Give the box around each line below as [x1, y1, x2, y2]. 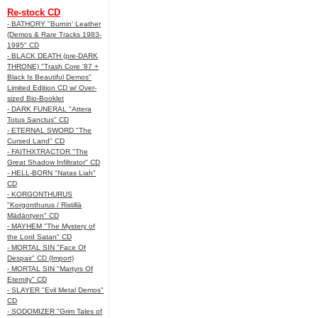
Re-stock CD [7, 7, 60, 18]
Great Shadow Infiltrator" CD [7, 158, 100, 166]
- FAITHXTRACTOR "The [7, 148, 88, 155]
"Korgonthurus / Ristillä [7, 201, 82, 209]
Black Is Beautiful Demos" [7, 73, 92, 81]
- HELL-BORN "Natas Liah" [7, 169, 96, 177]
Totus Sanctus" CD [7, 116, 69, 124]
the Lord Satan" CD [7, 233, 72, 241]
